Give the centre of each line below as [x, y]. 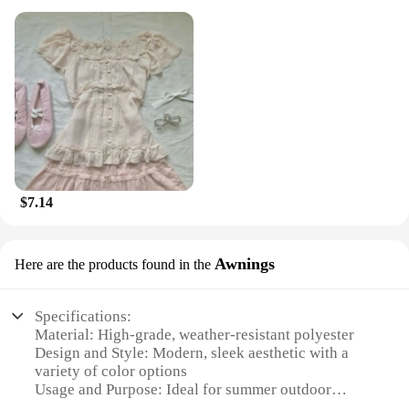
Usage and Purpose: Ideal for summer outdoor [184, 389]
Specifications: [84, 316]
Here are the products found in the [113, 265]
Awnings [245, 264]
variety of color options [111, 371]
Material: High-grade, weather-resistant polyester [195, 334]
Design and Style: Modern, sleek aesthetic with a [192, 352]
